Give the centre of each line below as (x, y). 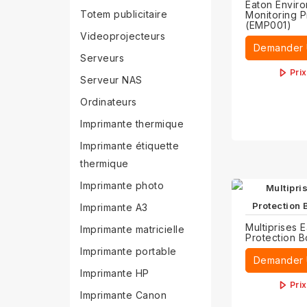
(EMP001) (269, 25)
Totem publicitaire (124, 14)
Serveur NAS (111, 80)
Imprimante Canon (123, 295)
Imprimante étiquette (130, 146)
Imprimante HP (115, 273)
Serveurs (102, 58)
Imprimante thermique (132, 124)
